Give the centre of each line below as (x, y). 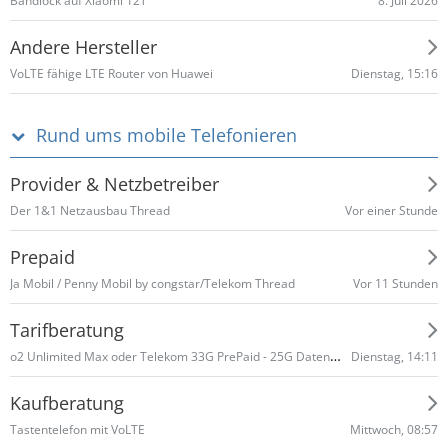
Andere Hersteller (83, 46)
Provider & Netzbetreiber (114, 183)
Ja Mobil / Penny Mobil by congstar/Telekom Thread (152, 283)
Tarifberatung (67, 329)
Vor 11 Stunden (395, 283)
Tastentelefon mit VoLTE (77, 429)
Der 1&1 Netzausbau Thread (90, 210)
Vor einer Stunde (391, 210)
